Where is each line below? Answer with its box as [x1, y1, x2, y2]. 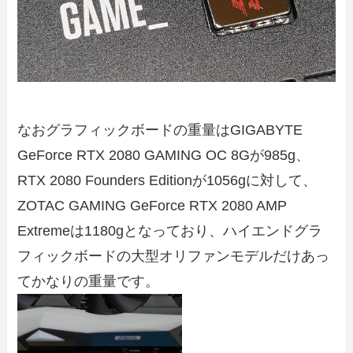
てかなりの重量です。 [17, 273, 160, 290]
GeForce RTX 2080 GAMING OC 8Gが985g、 [17, 147, 310, 164]
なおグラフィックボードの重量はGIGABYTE [17, 122, 303, 139]
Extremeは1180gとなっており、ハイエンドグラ [17, 223, 323, 240]
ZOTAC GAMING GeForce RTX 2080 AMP [17, 198, 288, 214]
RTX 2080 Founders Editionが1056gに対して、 [17, 173, 318, 189]
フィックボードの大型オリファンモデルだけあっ [17, 248, 330, 265]
